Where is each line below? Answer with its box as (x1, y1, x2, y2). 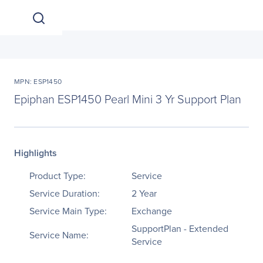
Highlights (14, 146, 57, 160)
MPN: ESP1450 (14, 76, 62, 86)
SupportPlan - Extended (131, 222, 228, 235)
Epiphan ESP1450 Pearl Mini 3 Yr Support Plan (14, 90, 241, 107)
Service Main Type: (29, 204, 107, 217)
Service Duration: (29, 187, 100, 200)
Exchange (131, 204, 172, 217)
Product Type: (29, 169, 86, 182)
